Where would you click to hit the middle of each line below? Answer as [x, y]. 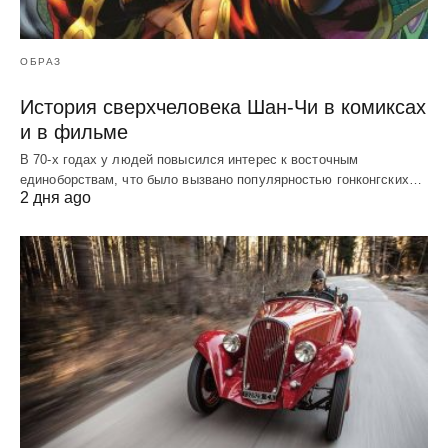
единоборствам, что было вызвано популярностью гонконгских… [221, 179]
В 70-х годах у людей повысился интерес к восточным [189, 159]
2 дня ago [55, 197]
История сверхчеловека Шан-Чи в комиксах [223, 106]
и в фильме [74, 131]
